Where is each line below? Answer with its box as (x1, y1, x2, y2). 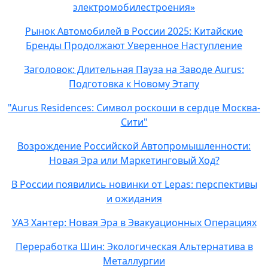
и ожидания (106, 192, 162, 205)
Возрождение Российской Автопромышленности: (17, 139, 251, 153)
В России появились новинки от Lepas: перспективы (11, 178, 257, 191)
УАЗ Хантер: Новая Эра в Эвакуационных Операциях (11, 216, 257, 229)
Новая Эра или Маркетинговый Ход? (48, 154, 220, 167)
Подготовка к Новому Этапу (69, 77, 199, 90)
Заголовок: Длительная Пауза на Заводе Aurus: (24, 63, 244, 76)
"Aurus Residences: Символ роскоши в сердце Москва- (8, 101, 260, 114)
